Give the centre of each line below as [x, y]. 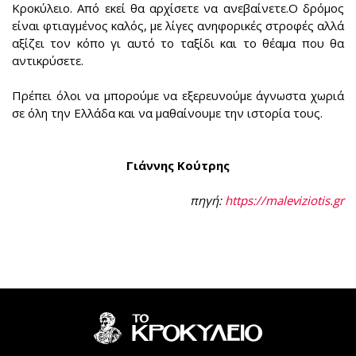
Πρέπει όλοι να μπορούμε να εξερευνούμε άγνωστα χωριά [178, 96]
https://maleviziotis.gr [284, 201]
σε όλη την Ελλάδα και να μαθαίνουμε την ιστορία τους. [167, 113]
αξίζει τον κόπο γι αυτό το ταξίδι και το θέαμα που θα [178, 43]
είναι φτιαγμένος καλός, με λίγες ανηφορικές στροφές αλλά [178, 26]
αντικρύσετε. [48, 61]
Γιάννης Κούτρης [178, 166]
